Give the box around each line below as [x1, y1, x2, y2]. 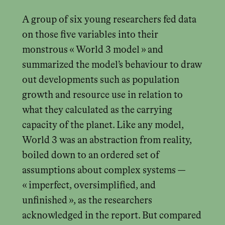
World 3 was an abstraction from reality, [22, 135, 192, 145]
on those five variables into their [22, 30, 158, 40]
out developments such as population [22, 75, 179, 85]
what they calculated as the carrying [22, 105, 172, 115]
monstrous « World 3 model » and [22, 45, 163, 55]
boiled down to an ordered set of [22, 150, 159, 160]
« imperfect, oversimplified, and [22, 180, 156, 190]
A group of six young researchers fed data [22, 15, 196, 25]
